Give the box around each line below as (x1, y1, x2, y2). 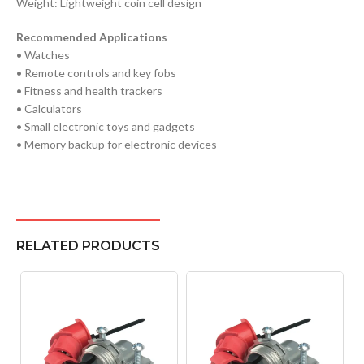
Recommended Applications (16, 29, 167, 44)
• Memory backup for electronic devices (16, 136, 217, 151)
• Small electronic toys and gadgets (16, 119, 195, 133)
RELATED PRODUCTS (16, 237, 160, 253)
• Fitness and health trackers (16, 83, 162, 97)
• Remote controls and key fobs (16, 65, 176, 80)
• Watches (16, 47, 70, 62)
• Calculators (16, 101, 82, 115)
